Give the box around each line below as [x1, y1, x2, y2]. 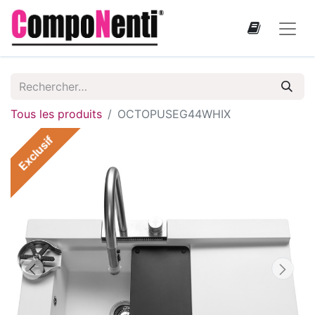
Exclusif [15, 133, 56, 174]
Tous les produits [11, 107, 102, 121]
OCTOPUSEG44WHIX [117, 107, 231, 121]
